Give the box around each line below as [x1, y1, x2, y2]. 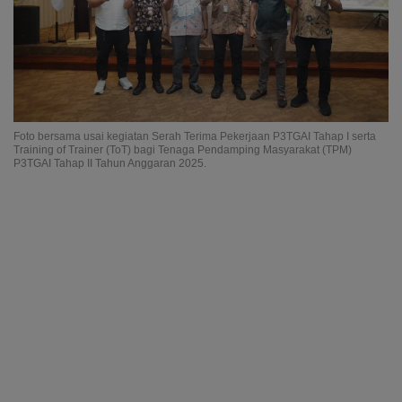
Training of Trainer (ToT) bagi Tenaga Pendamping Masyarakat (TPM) [13, 144, 352, 157]
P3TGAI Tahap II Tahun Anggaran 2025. [13, 157, 206, 170]
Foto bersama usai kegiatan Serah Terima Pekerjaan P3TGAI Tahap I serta [13, 130, 376, 144]
